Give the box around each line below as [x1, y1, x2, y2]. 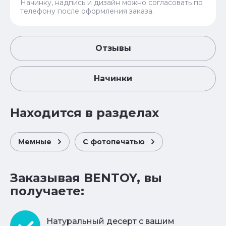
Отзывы [95, 43, 131, 53]
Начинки [94, 73, 132, 83]
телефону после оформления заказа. [20, 6, 154, 16]
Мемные [18, 137, 51, 146]
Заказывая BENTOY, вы [10, 170, 162, 185]
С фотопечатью [83, 137, 145, 146]
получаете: [10, 183, 84, 198]
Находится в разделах [10, 105, 159, 120]
